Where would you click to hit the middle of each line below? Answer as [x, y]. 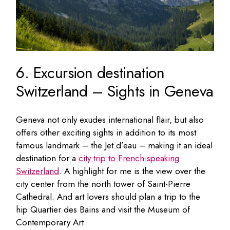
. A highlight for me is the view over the [132, 171]
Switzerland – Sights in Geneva [115, 91]
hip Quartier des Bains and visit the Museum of [103, 209]
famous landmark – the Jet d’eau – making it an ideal [114, 145]
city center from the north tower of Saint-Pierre [103, 184]
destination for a [47, 158]
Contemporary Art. [51, 222]
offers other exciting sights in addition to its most [106, 132]
